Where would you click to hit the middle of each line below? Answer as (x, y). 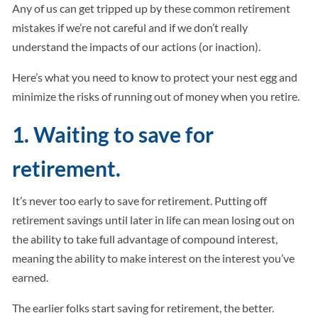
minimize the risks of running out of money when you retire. (157, 97)
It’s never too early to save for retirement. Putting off (140, 201)
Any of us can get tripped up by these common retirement (152, 9)
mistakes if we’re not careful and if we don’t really (130, 28)
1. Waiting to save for (113, 135)
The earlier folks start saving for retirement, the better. (143, 308)
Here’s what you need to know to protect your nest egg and (155, 77)
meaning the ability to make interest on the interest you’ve (154, 258)
